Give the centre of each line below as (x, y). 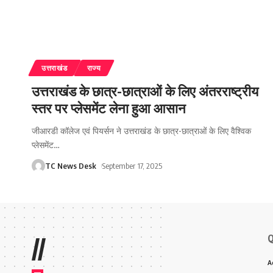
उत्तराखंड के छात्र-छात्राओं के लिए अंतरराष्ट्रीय (145, 91)
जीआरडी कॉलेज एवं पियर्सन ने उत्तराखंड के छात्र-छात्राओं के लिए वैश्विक (141, 131)
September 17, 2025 (132, 166)
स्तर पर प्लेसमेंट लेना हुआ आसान (109, 108)
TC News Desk (71, 166)
